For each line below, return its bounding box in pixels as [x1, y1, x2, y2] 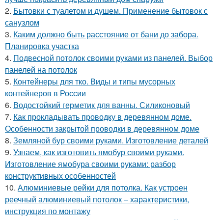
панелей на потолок [5, 64, 77, 76]
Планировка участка [5, 40, 79, 52]
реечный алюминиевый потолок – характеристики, [5, 193, 189, 205]
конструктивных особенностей [5, 170, 116, 182]
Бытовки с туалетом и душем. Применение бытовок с [13, 5, 208, 17]
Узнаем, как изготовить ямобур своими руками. [13, 146, 184, 158]
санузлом [5, 17, 39, 28]
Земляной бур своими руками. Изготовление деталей [13, 135, 208, 146]
